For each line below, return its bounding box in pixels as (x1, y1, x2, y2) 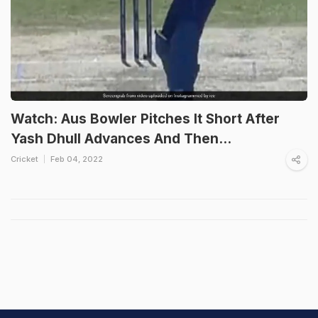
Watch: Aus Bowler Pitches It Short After (11, 110, 280, 127)
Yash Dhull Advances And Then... (11, 130, 231, 147)
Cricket (11, 153, 38, 164)
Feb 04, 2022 (50, 153, 103, 164)
